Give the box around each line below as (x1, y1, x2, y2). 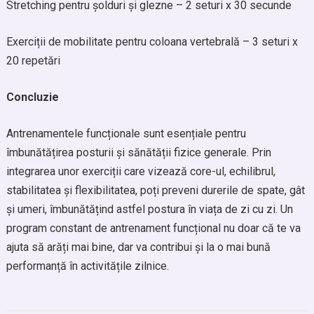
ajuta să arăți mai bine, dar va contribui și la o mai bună (6, 240, 271, 254)
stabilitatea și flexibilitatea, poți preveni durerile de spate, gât (6, 184, 305, 197)
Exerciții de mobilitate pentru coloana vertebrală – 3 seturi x (6, 35, 298, 48)
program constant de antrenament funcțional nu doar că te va (6, 221, 301, 235)
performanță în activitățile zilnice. (6, 259, 169, 273)
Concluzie (6, 90, 59, 104)
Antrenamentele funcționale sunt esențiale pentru (6, 127, 246, 140)
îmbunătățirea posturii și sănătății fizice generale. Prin (6, 146, 271, 159)
